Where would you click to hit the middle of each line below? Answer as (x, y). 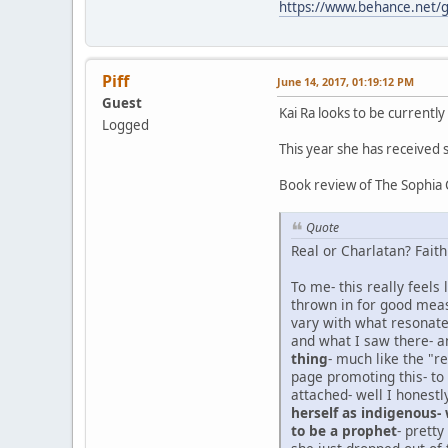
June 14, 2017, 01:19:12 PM (345, 82)
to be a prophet (344, 430)
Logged (125, 125)
